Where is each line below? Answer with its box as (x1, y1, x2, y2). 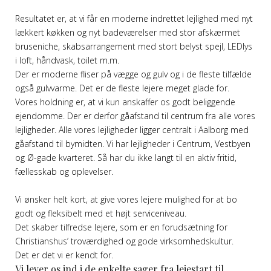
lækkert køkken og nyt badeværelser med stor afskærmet (15, 27, 240, 39)
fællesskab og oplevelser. (15, 166, 113, 178)
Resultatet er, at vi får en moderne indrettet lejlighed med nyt (15, 13, 253, 25)
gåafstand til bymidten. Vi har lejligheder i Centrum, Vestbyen (15, 138, 250, 150)
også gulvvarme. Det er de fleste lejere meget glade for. (15, 82, 229, 94)
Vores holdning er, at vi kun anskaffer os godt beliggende (15, 96, 235, 108)
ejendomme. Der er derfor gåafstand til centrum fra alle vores (15, 110, 255, 122)
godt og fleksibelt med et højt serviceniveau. (15, 207, 186, 220)
